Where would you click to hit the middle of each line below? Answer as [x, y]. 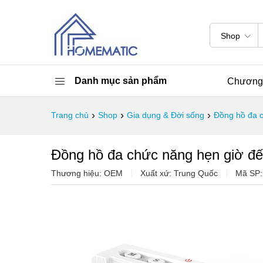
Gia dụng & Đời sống [166, 115]
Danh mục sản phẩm [121, 80]
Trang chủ [70, 115]
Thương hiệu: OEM [87, 173]
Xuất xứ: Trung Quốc [179, 173]
